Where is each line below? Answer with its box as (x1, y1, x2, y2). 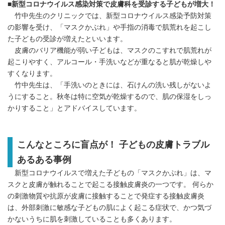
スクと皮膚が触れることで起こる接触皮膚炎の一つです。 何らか (8, 181, 213, 189)
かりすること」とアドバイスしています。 (8, 104, 141, 113)
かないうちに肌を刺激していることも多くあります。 (8, 215, 176, 223)
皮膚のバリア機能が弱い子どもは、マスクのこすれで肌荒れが (8, 47, 211, 55)
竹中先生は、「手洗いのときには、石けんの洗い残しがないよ (8, 81, 211, 89)
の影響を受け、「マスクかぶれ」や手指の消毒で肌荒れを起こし (8, 24, 211, 32)
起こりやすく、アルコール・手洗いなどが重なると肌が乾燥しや (8, 58, 211, 66)
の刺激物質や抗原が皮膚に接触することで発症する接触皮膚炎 (8, 192, 204, 200)
